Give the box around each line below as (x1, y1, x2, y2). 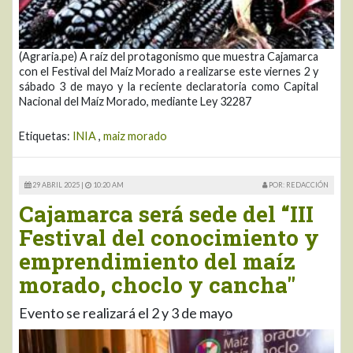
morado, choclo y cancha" (19, 269, 295, 299)
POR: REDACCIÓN (267, 180, 329, 189)
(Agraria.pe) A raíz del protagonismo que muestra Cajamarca (19, 49, 318, 63)
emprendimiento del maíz (19, 246, 295, 276)
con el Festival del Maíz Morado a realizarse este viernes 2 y (19, 64, 318, 78)
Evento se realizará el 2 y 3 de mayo (19, 303, 232, 321)
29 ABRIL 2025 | (31, 180, 85, 189)
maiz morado (103, 128, 167, 143)
